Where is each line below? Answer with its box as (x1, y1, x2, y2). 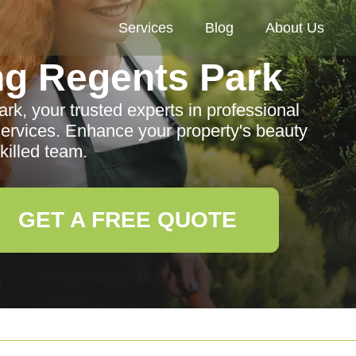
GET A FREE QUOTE (17, 207, 237, 232)
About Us (265, 20, 324, 36)
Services (118, 20, 173, 36)
